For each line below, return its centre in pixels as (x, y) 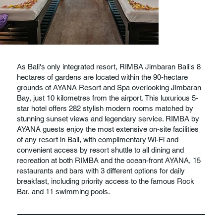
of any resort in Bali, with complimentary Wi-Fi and (98, 140)
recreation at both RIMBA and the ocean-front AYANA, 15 (109, 161)
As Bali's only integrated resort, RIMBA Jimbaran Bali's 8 (109, 67)
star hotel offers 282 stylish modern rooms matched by (105, 109)
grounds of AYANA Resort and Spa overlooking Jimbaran (109, 88)
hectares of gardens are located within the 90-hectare (103, 77)
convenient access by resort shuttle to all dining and (101, 150)
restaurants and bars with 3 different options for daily (101, 171)
